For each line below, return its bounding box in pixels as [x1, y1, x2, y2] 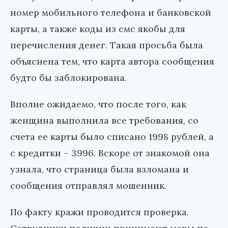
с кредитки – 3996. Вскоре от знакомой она [10, 147, 210, 159]
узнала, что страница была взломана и [10, 163, 189, 176]
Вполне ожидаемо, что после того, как [10, 98, 186, 110]
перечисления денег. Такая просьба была [10, 39, 203, 51]
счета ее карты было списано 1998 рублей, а [10, 131, 214, 143]
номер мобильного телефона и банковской [10, 7, 211, 19]
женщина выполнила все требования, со [10, 115, 198, 127]
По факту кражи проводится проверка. [10, 206, 189, 218]
